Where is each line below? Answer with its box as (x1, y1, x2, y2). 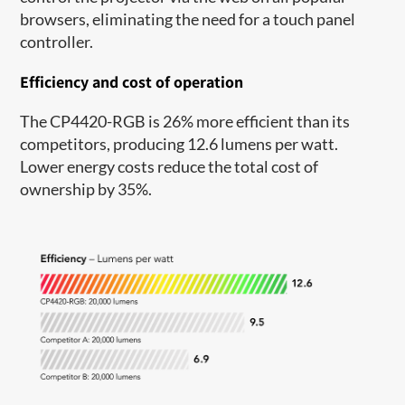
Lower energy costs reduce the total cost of (20, 155, 319, 176)
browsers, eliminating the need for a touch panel (20, 8, 356, 29)
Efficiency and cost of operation (20, 71, 244, 92)
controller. (20, 31, 94, 52)
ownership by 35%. (20, 178, 155, 199)
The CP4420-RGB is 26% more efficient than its (20, 110, 351, 131)
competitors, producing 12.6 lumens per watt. (20, 133, 339, 154)
